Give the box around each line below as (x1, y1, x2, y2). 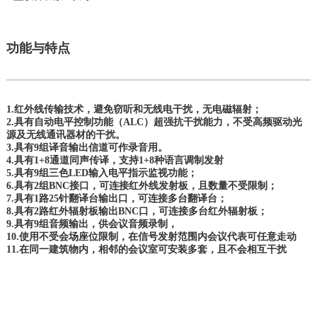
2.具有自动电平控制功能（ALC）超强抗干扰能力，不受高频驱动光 (6, 117, 303, 127)
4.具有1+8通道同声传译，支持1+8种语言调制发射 (6, 155, 224, 166)
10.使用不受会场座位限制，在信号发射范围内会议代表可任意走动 (6, 231, 297, 242)
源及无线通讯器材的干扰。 (6, 129, 126, 140)
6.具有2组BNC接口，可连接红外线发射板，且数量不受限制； (6, 180, 278, 191)
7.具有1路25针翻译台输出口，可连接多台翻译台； (6, 193, 265, 204)
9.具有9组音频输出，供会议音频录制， (6, 219, 178, 229)
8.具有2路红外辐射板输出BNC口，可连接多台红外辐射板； (6, 206, 268, 217)
